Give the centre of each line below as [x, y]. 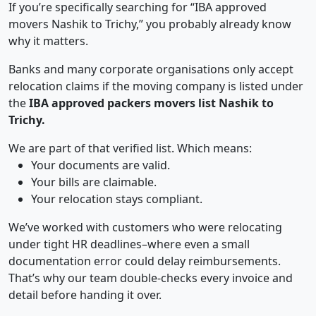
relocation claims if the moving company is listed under [156, 86]
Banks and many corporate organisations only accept [151, 69]
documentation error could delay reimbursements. [145, 261]
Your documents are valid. [101, 165]
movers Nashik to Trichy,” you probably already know [150, 24]
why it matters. [48, 41]
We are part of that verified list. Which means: [130, 148]
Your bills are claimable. [94, 182]
